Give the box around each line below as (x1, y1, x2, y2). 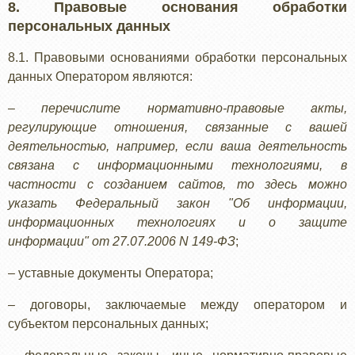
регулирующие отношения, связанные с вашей (8, 120, 347, 134)
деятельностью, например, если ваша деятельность (8, 139, 347, 153)
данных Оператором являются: (8, 70, 193, 83)
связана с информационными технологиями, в (8, 158, 347, 172)
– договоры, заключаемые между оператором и (8, 298, 347, 311)
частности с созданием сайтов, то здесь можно (8, 177, 347, 191)
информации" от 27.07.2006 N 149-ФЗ (8, 235, 235, 248)
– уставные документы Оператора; (8, 266, 213, 280)
